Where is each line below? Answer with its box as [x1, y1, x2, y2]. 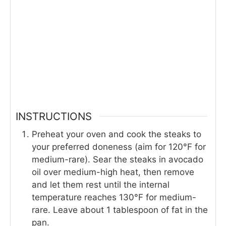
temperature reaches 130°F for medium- [32, 192, 196, 202]
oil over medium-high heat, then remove [32, 166, 194, 177]
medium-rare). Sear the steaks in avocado [32, 154, 203, 164]
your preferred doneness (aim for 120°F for [32, 141, 206, 152]
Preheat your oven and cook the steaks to [32, 129, 201, 139]
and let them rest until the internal [32, 179, 169, 190]
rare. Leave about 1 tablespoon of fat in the [32, 204, 208, 215]
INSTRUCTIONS [16, 109, 92, 123]
